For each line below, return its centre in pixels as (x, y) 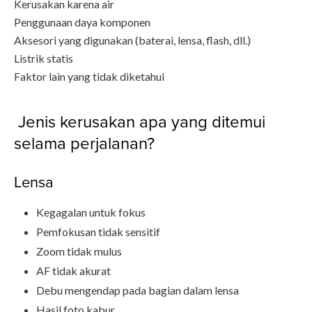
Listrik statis (44, 58)
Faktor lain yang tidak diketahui (89, 76)
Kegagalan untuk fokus (91, 212)
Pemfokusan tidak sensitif (98, 232)
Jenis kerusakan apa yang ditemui (140, 121)
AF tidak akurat (73, 271)
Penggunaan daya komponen (82, 22)
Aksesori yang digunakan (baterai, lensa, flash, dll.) (132, 40)
